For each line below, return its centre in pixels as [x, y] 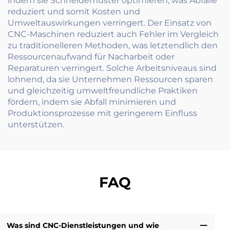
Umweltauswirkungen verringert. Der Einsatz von [110, 23]
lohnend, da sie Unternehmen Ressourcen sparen [110, 80]
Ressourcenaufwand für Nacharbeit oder [91, 57]
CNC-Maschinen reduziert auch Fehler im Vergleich [113, 34]
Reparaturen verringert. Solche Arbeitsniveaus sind [112, 68]
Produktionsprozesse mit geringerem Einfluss [102, 113]
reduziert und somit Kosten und [74, 12]
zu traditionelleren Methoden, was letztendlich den [113, 46]
